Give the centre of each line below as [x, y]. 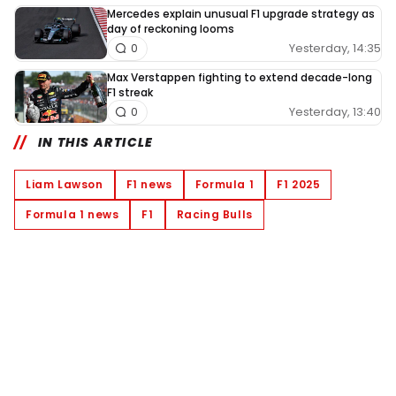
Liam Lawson [65, 184]
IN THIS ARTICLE [95, 142]
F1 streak [130, 92]
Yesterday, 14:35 [335, 48]
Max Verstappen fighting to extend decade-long [240, 77]
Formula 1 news [72, 214]
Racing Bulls [214, 214]
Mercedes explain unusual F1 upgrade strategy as [241, 13]
